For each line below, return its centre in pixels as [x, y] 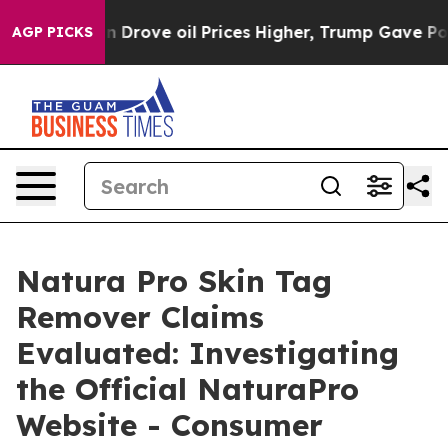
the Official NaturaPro [187, 389]
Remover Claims [140, 317]
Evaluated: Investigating [207, 353]
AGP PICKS [52, 32]
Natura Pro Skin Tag [174, 281]
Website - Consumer [169, 425]
